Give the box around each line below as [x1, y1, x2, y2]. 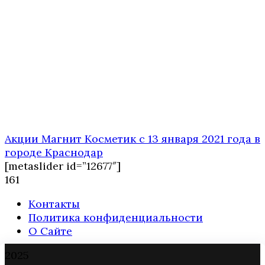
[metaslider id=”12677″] [5, 159, 121, 173]
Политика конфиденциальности [28, 211, 203, 225]
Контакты [28, 197, 80, 211]
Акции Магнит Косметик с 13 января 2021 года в [5, 132, 260, 146]
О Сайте [28, 224, 72, 238]
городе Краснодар [5, 146, 103, 160]
